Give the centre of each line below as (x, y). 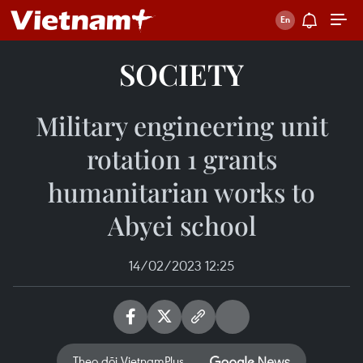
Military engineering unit (181, 125)
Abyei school (181, 225)
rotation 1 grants (181, 158)
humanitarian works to (181, 192)
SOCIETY (181, 74)
